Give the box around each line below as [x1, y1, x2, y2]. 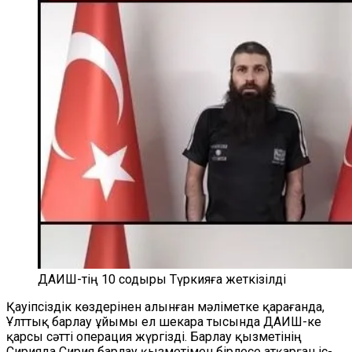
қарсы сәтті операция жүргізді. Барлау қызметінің [6, 329, 302, 344]
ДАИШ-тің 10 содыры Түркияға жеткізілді [38, 272, 286, 287]
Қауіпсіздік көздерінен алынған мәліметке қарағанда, [6, 299, 324, 314]
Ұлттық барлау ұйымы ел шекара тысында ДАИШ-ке [6, 314, 321, 329]
